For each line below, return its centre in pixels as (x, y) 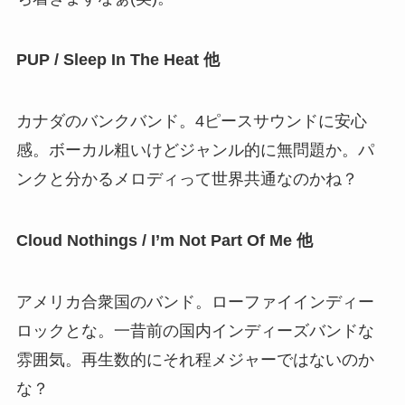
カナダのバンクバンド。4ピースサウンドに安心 (191, 122)
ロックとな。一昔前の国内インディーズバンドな (195, 330)
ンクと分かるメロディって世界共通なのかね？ (187, 179)
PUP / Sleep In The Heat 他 (118, 60)
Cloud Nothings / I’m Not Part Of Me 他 (164, 240)
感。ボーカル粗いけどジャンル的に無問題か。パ (195, 151)
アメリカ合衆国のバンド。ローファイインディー (195, 301)
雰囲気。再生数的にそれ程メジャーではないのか (195, 359)
